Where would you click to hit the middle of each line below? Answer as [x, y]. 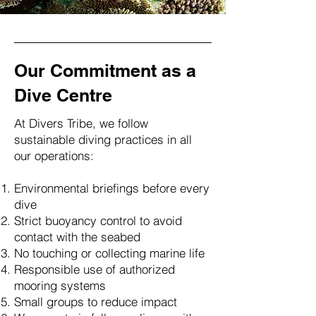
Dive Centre [63, 95]
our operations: [54, 156]
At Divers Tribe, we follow [81, 123]
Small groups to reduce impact [96, 302]
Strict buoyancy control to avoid [98, 220]
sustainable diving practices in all [103, 139]
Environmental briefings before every [112, 188]
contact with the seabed [77, 237]
